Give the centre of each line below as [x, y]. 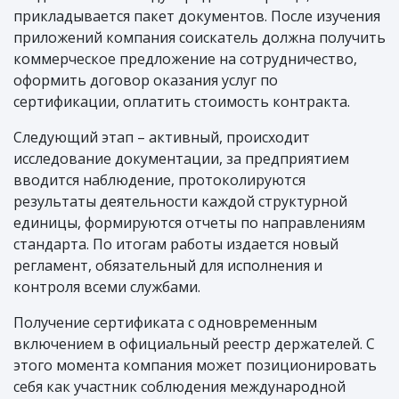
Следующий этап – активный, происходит [162, 138]
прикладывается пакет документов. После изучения [197, 16]
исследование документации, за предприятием [181, 159]
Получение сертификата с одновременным [165, 323]
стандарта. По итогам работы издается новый [176, 244]
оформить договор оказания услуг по [146, 81]
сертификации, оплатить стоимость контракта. [182, 102]
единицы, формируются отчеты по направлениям [189, 223]
